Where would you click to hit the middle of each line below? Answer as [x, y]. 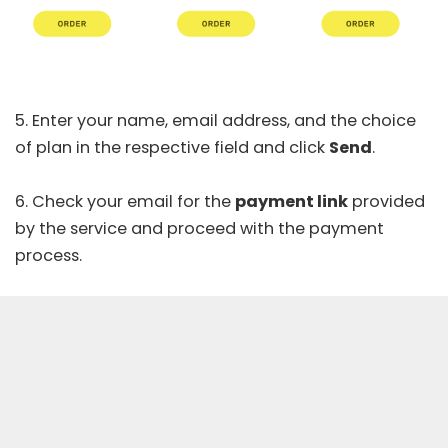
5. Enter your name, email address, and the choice [215, 121]
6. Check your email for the [125, 202]
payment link [291, 202]
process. [48, 256]
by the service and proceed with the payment [199, 229]
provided [386, 202]
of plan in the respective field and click [172, 148]
